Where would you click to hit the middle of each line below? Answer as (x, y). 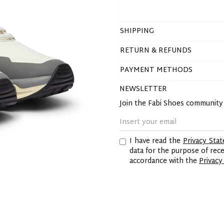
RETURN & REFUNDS (156, 51)
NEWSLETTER (143, 89)
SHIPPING (137, 31)
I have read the (156, 141)
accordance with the (164, 161)
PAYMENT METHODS (156, 70)
